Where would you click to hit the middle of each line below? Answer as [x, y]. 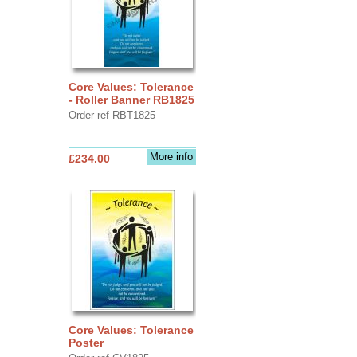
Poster [86, 342]
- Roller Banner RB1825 [131, 99]
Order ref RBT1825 [112, 115]
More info [171, 156]
